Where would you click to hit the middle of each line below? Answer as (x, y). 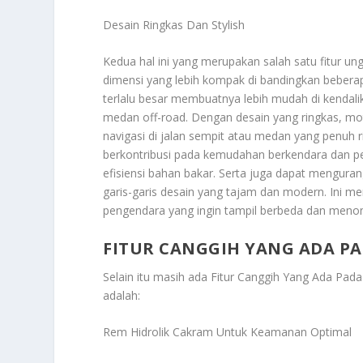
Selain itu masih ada (157, 276)
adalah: (122, 295)
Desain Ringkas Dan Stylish (174, 24)
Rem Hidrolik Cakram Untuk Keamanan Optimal (228, 332)
